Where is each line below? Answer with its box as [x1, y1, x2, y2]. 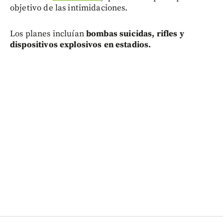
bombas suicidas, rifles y [86, 28, 184, 40]
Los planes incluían [10, 28, 86, 40]
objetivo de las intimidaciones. [10, 2, 128, 14]
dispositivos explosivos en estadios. [10, 39, 151, 51]
